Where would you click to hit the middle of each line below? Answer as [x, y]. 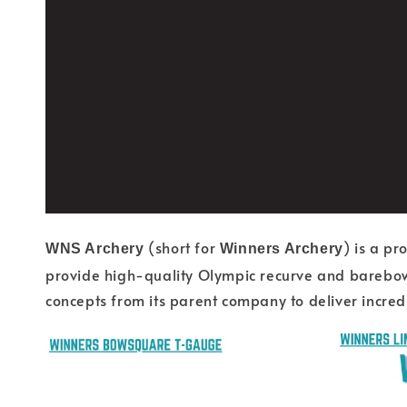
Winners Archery [281, 249]
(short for [182, 248]
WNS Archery [95, 249]
